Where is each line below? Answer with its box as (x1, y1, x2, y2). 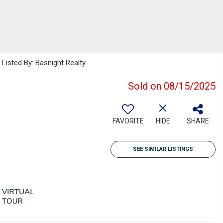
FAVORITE (112, 117, 144, 125)
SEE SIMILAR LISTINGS (133, 146, 193, 152)
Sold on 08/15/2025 (128, 80, 216, 92)
